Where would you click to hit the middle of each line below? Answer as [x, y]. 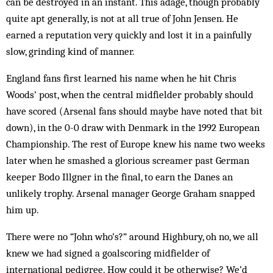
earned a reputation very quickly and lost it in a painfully [129, 35]
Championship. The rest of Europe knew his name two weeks [136, 144]
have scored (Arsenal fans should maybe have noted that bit [134, 111]
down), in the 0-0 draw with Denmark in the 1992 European [133, 127]
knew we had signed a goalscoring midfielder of [108, 253]
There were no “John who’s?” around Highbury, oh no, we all [132, 236]
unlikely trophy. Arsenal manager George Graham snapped [131, 193]
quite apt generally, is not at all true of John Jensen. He [122, 18]
